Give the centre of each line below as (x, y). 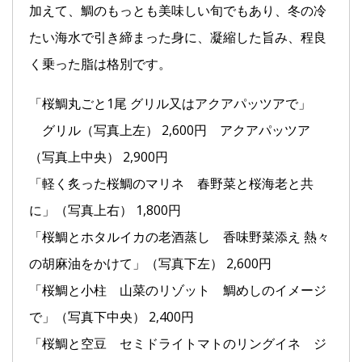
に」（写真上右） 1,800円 (105, 210)
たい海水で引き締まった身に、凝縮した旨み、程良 (178, 37)
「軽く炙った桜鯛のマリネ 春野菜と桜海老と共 (171, 183)
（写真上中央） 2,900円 (99, 156)
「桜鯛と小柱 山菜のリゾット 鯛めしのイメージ (178, 290)
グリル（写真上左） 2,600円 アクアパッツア (170, 130)
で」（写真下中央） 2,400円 (112, 316)
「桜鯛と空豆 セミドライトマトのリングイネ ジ (178, 343)
